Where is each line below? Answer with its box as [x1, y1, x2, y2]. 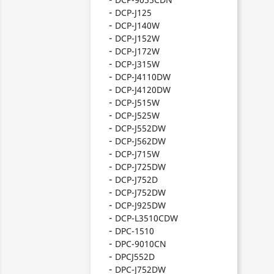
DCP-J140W [115, 20, 160, 31]
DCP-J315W [115, 58, 160, 70]
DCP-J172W [115, 45, 160, 57]
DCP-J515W [115, 97, 160, 108]
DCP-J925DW [115, 199, 166, 211]
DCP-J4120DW [115, 84, 171, 95]
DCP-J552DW [115, 122, 166, 134]
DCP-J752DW [115, 187, 166, 198]
